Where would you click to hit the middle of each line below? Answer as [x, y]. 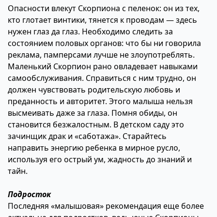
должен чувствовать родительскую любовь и [94, 90]
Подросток [29, 194]
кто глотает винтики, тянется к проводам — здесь [102, 20]
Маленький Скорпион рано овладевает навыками [103, 66]
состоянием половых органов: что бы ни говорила [104, 43]
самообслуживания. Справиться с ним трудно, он [102, 78]
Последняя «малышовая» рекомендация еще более [106, 206]
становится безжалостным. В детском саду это [96, 124]
